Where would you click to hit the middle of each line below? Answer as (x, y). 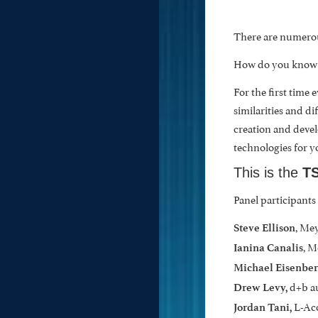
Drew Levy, (260, 288)
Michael (253, 268)
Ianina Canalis (268, 248)
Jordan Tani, (263, 308)
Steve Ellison (264, 228)
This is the (268, 173)
